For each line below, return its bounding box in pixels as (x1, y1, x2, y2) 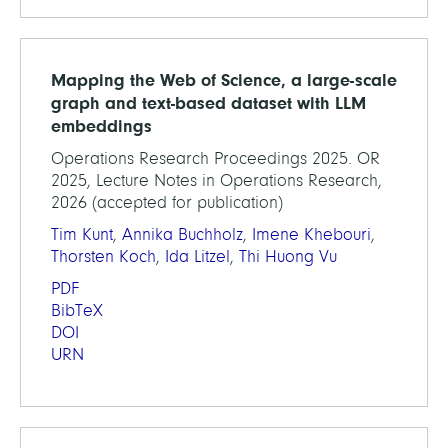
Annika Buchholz (122, 225, 243, 244)
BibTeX (51, 301, 103, 320)
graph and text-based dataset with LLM (51, 93, 366, 113)
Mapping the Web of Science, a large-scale (51, 70, 397, 90)
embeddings (51, 116, 152, 136)
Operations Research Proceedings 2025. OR (51, 149, 380, 168)
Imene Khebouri (252, 225, 371, 244)
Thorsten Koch (51, 247, 156, 266)
